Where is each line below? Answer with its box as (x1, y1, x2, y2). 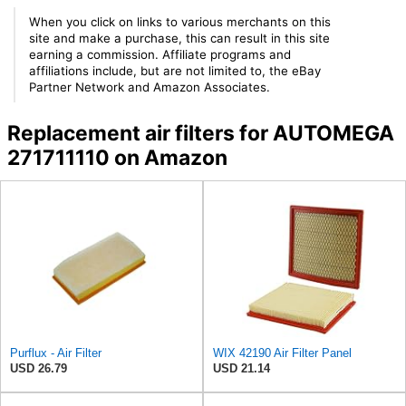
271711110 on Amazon (6, 144, 227, 170)
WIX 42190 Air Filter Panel (213, 346, 352, 361)
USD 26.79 (10, 362, 67, 376)
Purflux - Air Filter (10, 346, 101, 361)
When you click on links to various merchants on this (29, 14, 332, 30)
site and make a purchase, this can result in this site (29, 31, 331, 46)
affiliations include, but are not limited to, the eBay (29, 63, 322, 79)
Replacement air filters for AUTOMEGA (6, 120, 394, 146)
